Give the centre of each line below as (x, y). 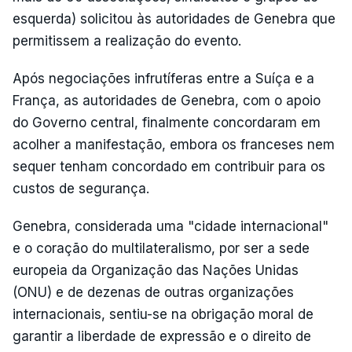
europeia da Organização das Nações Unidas (156, 270)
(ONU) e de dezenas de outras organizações (153, 292)
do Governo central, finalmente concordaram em (167, 122)
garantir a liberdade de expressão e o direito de (162, 336)
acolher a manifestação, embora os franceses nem (174, 144)
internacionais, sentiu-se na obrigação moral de (163, 314)
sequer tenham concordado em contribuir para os (169, 166)
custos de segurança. (81, 188)
